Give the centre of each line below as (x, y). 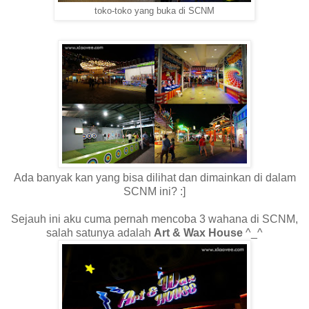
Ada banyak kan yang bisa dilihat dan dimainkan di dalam (154, 178)
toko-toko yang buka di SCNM (154, 11)
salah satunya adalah (100, 233)
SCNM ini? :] (154, 192)
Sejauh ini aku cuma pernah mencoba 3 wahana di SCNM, (154, 219)
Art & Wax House (200, 233)
